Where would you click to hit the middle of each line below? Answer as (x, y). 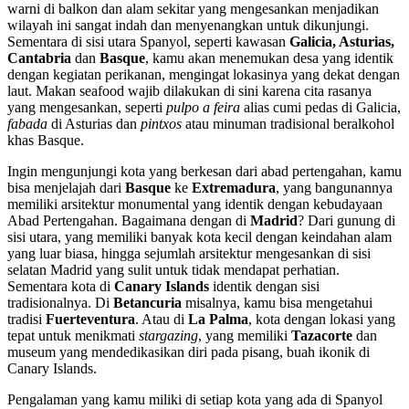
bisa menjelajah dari (66, 188)
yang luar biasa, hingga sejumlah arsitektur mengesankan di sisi (189, 254)
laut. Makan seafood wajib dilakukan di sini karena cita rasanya (189, 91)
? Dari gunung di (346, 221)
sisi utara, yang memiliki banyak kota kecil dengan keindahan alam (199, 237)
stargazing (168, 336)
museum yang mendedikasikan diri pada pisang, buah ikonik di (189, 352)
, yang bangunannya (334, 188)
